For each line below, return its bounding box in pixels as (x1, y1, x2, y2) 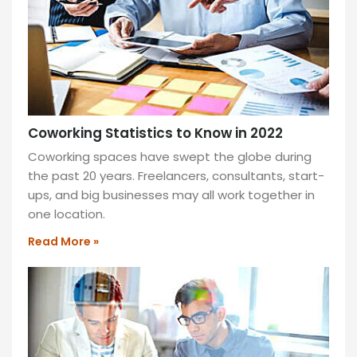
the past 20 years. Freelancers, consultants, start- (28, 167, 324, 184)
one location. (28, 206, 105, 222)
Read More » (28, 233, 99, 249)
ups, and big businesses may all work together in (28, 186, 315, 203)
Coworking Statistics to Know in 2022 (28, 124, 283, 143)
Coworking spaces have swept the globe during (28, 148, 312, 165)
